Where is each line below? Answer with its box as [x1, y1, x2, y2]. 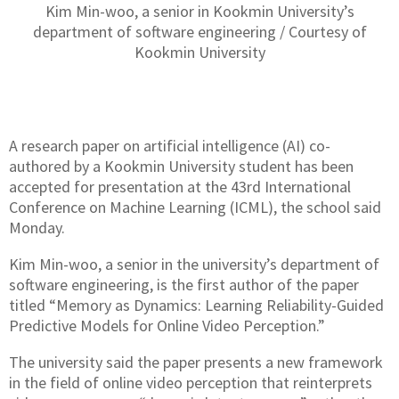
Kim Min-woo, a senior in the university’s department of [9, 254, 379, 274]
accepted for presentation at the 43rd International [9, 176, 351, 197]
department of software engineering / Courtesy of [32, 21, 367, 42]
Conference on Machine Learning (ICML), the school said [9, 197, 381, 217]
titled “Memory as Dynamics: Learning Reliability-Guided [9, 295, 384, 315]
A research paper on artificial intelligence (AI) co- [9, 135, 330, 156]
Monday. [9, 217, 65, 238]
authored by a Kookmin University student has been [9, 156, 354, 176]
